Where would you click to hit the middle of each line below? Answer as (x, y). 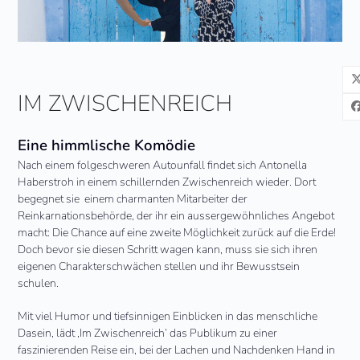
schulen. (39, 284)
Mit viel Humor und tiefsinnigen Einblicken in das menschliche (168, 317)
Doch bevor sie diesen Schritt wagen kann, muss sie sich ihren (168, 250)
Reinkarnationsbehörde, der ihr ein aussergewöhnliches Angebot (176, 216)
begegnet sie (49, 199)
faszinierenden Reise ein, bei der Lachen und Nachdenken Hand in (177, 350)
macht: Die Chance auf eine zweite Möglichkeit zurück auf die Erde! (177, 233)
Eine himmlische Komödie (107, 146)
